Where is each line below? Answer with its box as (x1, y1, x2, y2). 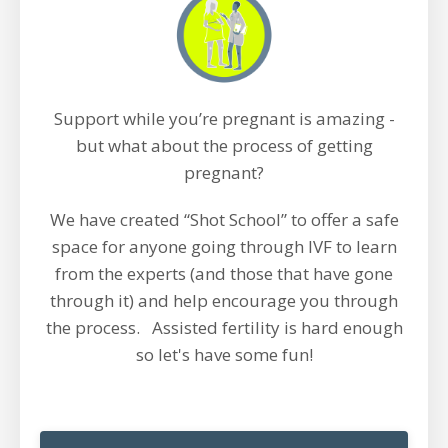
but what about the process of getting (75, 134, 373, 157)
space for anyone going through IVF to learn (51, 235, 397, 258)
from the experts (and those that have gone (55, 262, 393, 285)
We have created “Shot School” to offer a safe (49, 208, 399, 231)
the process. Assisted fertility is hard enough (45, 316, 403, 339)
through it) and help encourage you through (50, 289, 398, 312)
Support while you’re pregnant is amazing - (53, 107, 395, 130)
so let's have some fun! (135, 343, 313, 366)
